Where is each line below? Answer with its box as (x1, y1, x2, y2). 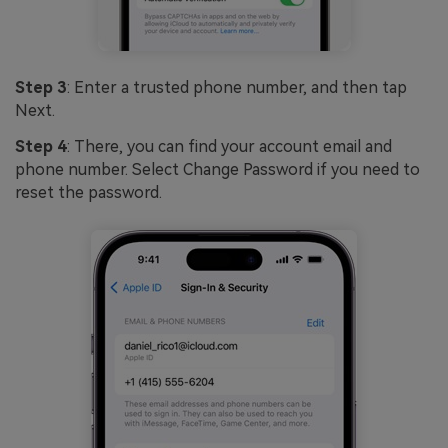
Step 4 (15, 137, 67, 157)
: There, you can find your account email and (67, 137, 392, 157)
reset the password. (15, 183, 162, 203)
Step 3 (15, 78, 67, 98)
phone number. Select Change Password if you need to (15, 160, 420, 180)
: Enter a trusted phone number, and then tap (67, 78, 407, 98)
